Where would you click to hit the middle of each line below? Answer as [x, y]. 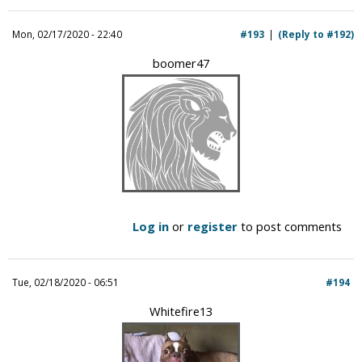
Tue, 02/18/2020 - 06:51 [65, 282]
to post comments [290, 226]
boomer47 [181, 63]
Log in [151, 226]
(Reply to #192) [316, 34]
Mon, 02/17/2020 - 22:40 [67, 34]
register [213, 226]
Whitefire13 [181, 311]
